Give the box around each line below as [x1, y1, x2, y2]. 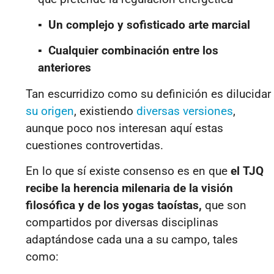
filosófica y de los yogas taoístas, [26, 198, 205, 213]
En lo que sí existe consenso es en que [26, 164, 231, 179]
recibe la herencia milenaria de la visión [26, 181, 233, 196]
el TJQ [231, 164, 264, 179]
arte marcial [188, 17, 250, 32]
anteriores [38, 61, 91, 75]
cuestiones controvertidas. [26, 138, 166, 152]
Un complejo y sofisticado [48, 17, 185, 32]
